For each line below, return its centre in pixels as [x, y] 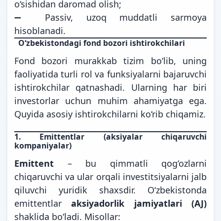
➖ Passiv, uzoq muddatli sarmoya [110, 17]
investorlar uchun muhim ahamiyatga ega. [110, 100]
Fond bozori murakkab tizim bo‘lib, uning [110, 60]
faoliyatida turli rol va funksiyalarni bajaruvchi [110, 74]
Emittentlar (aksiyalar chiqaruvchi [123, 136]
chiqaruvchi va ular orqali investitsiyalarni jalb [110, 176]
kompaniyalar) [43, 145]
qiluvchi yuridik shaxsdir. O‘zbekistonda [110, 190]
